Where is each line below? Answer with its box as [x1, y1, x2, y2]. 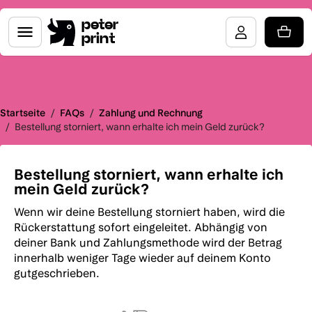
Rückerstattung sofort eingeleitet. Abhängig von [14, 221, 267, 234]
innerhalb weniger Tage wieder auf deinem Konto [14, 251, 271, 265]
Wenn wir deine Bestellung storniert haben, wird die [14, 205, 285, 219]
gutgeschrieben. [14, 267, 100, 280]
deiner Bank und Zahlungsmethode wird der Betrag [14, 236, 282, 249]
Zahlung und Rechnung [99, 107, 203, 118]
